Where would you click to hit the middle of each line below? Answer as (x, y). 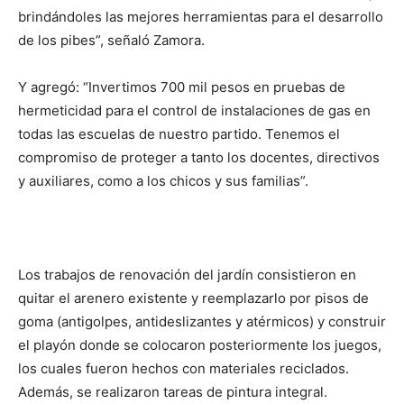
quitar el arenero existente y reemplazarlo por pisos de (193, 298)
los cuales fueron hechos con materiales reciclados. (184, 368)
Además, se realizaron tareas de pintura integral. (173, 392)
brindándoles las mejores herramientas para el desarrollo (201, 17)
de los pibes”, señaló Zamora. (111, 40)
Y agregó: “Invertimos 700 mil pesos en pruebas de (182, 87)
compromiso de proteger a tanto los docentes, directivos (199, 157)
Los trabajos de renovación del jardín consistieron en (187, 275)
